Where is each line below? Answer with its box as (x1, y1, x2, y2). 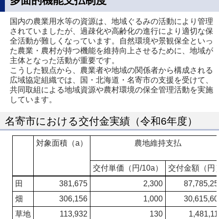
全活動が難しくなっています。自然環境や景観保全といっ (10, 37, 213, 45)
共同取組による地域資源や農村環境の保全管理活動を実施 (10, 86, 213, 94)
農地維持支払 (134, 139, 181, 147)
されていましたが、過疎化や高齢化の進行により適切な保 (10, 27, 213, 35)
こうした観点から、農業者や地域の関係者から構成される (10, 66, 213, 74)
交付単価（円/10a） (93, 164, 163, 172)
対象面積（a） (36, 139, 88, 147)
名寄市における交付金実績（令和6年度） (5, 115, 197, 127)
